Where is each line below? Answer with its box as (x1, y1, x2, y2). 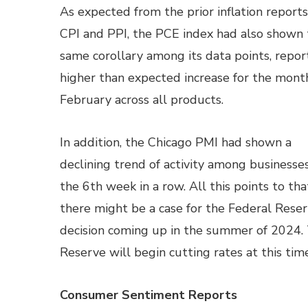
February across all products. (60, 91, 223, 108)
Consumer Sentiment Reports (60, 287, 237, 303)
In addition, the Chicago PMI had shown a (60, 134, 291, 151)
